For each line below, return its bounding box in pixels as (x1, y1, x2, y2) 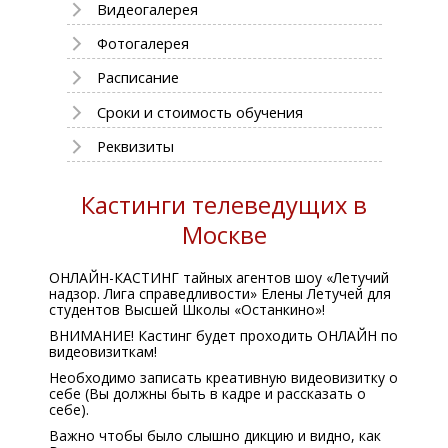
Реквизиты (96, 135, 174, 156)
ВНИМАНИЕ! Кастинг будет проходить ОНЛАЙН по (49, 326, 398, 345)
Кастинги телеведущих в (81, 189, 367, 221)
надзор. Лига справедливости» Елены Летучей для (49, 284, 391, 303)
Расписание (96, 67, 179, 88)
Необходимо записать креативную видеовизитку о (49, 368, 398, 387)
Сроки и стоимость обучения (96, 101, 303, 122)
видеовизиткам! (49, 342, 157, 361)
